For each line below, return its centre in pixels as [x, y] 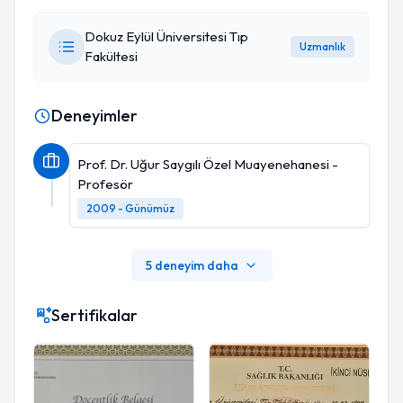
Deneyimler [94, 116]
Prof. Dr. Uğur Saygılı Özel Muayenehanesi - [208, 164]
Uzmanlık [322, 46]
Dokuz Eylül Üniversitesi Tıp [166, 36]
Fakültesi [111, 56]
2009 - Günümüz [130, 208]
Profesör [105, 184]
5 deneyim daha [192, 265]
